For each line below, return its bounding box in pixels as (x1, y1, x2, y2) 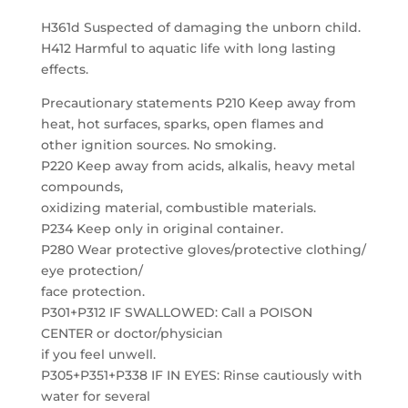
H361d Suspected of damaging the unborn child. (40, 19, 361, 36)
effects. (40, 61, 88, 77)
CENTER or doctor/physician (40, 325, 223, 342)
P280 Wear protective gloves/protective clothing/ (40, 241, 366, 258)
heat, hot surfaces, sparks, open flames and (40, 116, 324, 132)
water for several (40, 388, 150, 404)
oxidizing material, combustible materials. (40, 199, 316, 216)
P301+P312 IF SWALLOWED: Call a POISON (40, 304, 312, 321)
